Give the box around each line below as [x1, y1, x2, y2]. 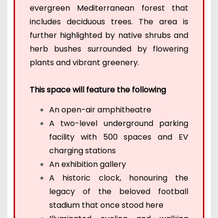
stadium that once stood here [49, 199, 163, 211]
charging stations [49, 145, 118, 156]
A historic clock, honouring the [49, 172, 189, 183]
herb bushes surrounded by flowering [29, 43, 189, 55]
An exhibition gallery [49, 158, 126, 170]
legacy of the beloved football [49, 185, 189, 197]
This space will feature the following [29, 84, 168, 96]
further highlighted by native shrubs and [29, 30, 189, 41]
